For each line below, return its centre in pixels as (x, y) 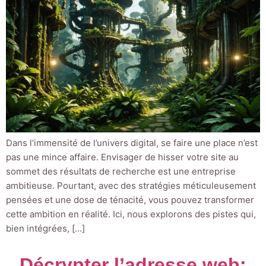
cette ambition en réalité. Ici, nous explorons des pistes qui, (131, 214)
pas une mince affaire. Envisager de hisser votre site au (122, 157)
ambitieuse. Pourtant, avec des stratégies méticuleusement (131, 186)
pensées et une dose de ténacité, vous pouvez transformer (130, 200)
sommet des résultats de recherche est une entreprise (121, 172)
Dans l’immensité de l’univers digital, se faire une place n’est (132, 143)
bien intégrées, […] (45, 229)
